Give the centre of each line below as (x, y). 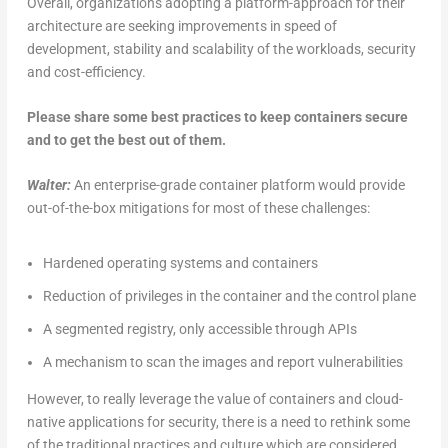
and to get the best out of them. (126, 139)
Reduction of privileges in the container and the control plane (229, 296)
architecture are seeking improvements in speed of (181, 25)
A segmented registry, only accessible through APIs (199, 329)
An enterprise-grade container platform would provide (239, 185)
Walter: (50, 185)
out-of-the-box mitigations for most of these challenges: (198, 208)
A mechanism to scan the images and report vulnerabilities (222, 361)
